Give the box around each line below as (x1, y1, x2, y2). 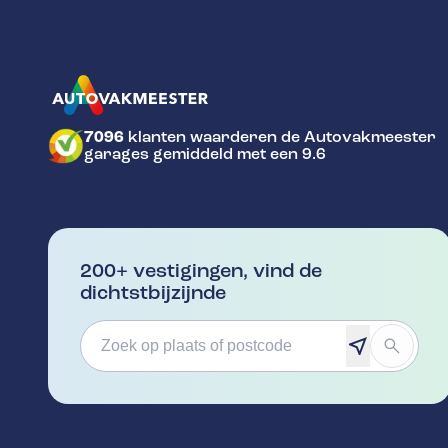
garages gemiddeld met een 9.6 (84, 143, 326, 164)
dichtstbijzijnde (80, 279, 226, 305)
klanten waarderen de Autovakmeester (124, 126, 436, 147)
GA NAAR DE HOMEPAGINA (47, 128, 252, 148)
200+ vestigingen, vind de (80, 257, 322, 283)
